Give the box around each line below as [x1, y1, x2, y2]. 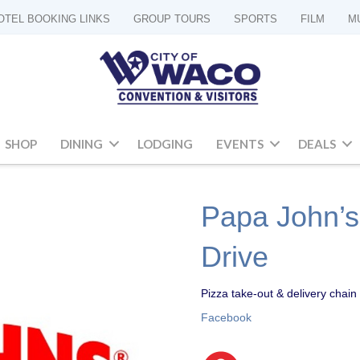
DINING [59, 136, 103, 151]
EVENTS [215, 136, 264, 151]
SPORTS [234, 13, 277, 25]
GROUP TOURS [133, 13, 211, 25]
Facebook [201, 310, 252, 324]
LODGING [137, 136, 193, 151]
